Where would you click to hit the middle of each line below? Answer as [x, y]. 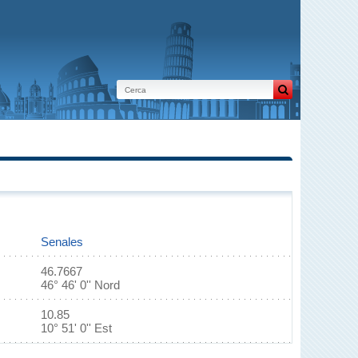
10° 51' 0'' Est [76, 328]
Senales [62, 242]
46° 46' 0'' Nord [80, 285]
